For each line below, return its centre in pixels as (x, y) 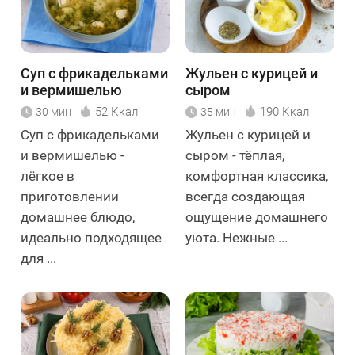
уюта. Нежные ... (237, 238)
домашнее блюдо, (78, 218)
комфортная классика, (257, 176)
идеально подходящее (91, 238)
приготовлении (70, 197)
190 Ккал (284, 112)
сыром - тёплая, (235, 156)
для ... (38, 259)
